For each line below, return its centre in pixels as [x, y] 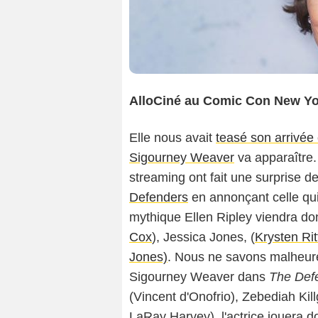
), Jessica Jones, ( [203, 237]
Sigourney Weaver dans [199, 276]
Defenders [159, 197]
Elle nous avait [172, 137]
